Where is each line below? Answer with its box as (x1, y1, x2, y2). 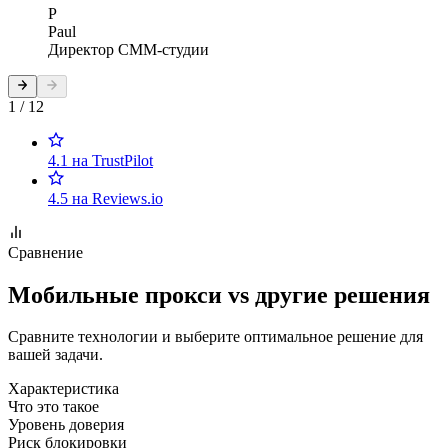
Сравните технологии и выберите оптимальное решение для (8, 328, 423, 346)
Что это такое (8, 398, 99, 416)
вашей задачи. (8, 346, 103, 364)
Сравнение (8, 243, 83, 261)
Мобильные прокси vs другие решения (8, 281, 430, 308)
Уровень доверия (8, 416, 124, 434)
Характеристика (8, 380, 119, 398)
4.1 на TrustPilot (48, 151, 153, 169)
